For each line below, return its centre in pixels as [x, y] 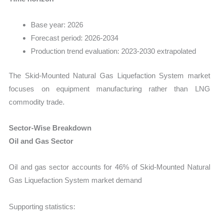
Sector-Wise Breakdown [50, 128]
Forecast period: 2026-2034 [75, 38]
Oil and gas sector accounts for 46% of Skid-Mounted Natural [109, 167]
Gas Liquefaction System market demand [76, 180]
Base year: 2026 [57, 25]
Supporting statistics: [42, 206]
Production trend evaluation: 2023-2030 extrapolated [114, 51]
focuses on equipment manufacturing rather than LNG [109, 88]
